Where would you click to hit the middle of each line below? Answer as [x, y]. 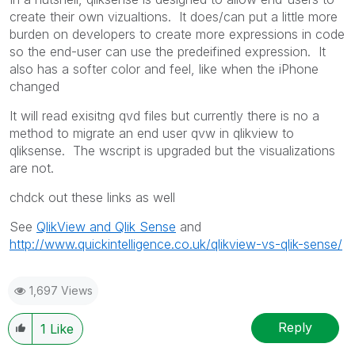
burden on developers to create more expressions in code [177, 34]
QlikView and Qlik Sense [106, 226]
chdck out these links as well [92, 197]
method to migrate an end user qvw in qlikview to [152, 133]
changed [34, 86]
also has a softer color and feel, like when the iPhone [164, 69]
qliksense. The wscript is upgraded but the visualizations [172, 150]
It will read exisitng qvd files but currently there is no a [164, 115]
